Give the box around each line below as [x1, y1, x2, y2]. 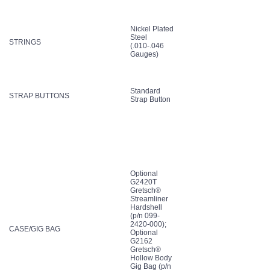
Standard [130, 86, 160, 95]
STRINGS [9, 37, 41, 46]
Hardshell [130, 202, 162, 212]
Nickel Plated [130, 24, 174, 33]
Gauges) [130, 49, 159, 58]
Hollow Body [130, 253, 172, 262]
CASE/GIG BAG [9, 224, 60, 233]
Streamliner [130, 194, 168, 203]
